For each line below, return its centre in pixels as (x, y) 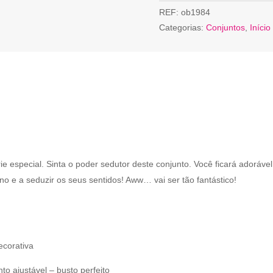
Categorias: (182, 28)
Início (260, 28)
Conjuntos (225, 28)
